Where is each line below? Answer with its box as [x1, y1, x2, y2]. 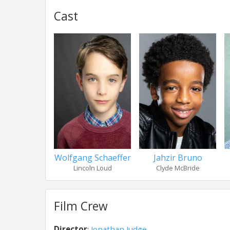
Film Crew [54, 198, 108, 214]
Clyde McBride [156, 163, 200, 172]
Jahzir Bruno [153, 152, 202, 163]
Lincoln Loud [73, 163, 112, 172]
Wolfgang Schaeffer [54, 152, 131, 163]
